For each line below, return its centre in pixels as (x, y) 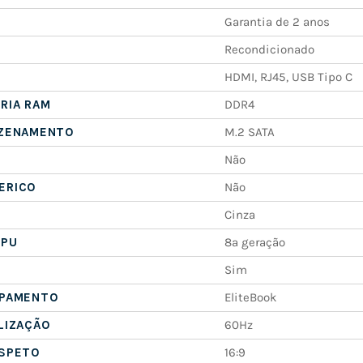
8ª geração (254, 243)
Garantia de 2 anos (277, 22)
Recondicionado (269, 50)
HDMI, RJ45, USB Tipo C (288, 77)
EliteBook (250, 298)
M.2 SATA (249, 132)
